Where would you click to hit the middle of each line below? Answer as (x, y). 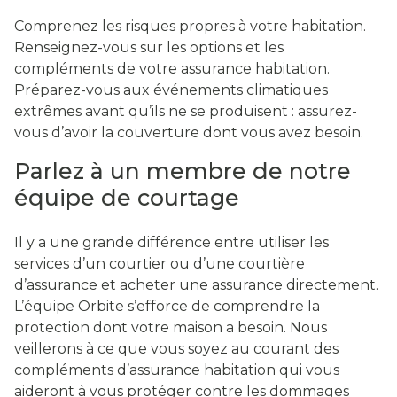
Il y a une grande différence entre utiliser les (171, 243)
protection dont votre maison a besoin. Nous (171, 328)
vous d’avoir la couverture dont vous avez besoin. (189, 133)
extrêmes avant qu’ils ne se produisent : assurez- (186, 112)
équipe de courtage (130, 198)
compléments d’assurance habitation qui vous (177, 370)
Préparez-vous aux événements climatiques (171, 90)
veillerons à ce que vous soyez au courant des (176, 349)
